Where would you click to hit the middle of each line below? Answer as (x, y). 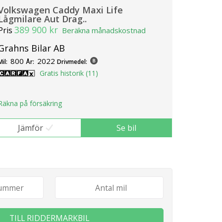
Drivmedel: (72, 61)
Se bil (127, 128)
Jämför (30, 128)
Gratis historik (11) (69, 73)
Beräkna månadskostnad (104, 30)
